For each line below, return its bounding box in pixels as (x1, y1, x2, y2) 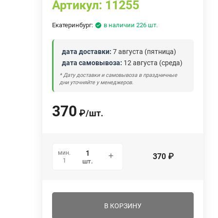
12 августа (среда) (122, 58, 183, 67)
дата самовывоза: (62, 58, 123, 67)
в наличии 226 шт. (104, 21, 158, 29)
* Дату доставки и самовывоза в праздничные (59, 72, 178, 78)
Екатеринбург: (52, 21, 93, 29)
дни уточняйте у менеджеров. (59, 79, 134, 86)
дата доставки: (62, 47, 112, 55)
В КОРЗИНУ (104, 201, 142, 210)
